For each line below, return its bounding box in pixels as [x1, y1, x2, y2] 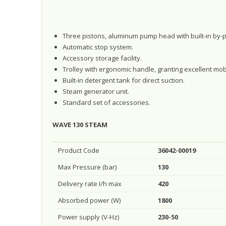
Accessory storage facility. [62, 53, 142, 63]
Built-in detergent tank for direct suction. [62, 75, 185, 85]
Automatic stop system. [62, 42, 133, 51]
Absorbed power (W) [58, 196, 121, 205]
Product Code [58, 146, 100, 155]
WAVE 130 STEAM [52, 120, 107, 130]
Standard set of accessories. [62, 97, 150, 107]
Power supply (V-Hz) [58, 212, 120, 222]
